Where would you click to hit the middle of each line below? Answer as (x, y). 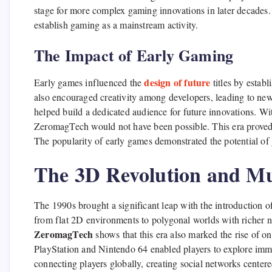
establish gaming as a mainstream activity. (116, 25)
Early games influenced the (89, 83)
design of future (177, 83)
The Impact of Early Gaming (134, 56)
